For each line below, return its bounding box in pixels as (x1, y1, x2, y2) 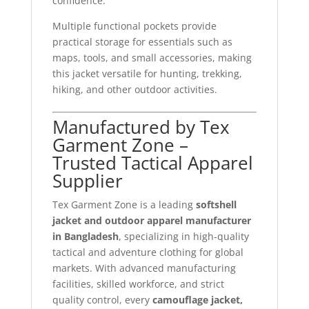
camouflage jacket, (152, 292, 243, 306)
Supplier (52, 168, 123, 193)
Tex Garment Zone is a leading (52, 197, 196, 211)
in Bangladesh (52, 229, 119, 243)
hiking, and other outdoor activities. (52, 82, 217, 96)
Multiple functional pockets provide (52, 19, 217, 32)
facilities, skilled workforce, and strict (52, 277, 224, 290)
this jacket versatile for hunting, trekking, (52, 66, 242, 80)
